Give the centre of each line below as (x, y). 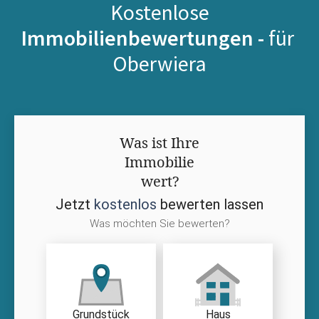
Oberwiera (159, 63)
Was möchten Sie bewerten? (159, 223)
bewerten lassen (210, 204)
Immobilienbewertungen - (145, 37)
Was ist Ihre (159, 142)
